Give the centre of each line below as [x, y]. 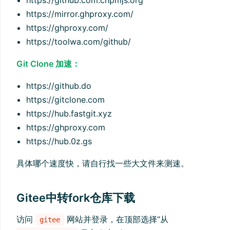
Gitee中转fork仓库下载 [76, 198]
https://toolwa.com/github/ [79, 42]
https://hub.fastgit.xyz [69, 114]
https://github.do [59, 86]
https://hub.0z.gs [59, 141]
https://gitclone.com [66, 100]
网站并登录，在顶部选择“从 [116, 219]
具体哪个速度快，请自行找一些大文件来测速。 [103, 164]
